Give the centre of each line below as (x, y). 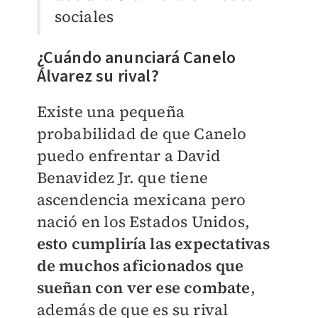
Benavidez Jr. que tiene (122, 177)
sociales (84, 16)
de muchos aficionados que (140, 265)
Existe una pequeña (111, 111)
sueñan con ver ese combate (143, 287)
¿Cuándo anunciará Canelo (136, 57)
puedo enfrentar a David (129, 155)
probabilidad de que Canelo (142, 133)
